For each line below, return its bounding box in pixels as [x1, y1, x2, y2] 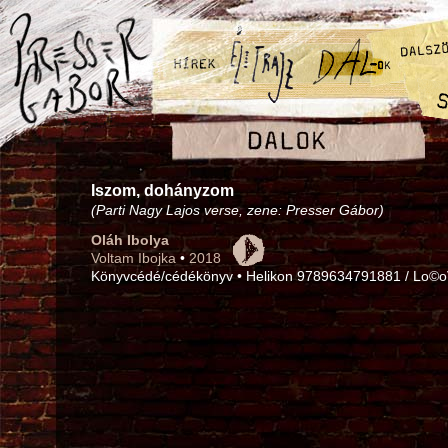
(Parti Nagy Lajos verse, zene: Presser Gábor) [91, 202, 384, 218]
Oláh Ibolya [91, 232, 169, 248]
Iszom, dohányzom [91, 182, 234, 199]
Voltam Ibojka [91, 250, 176, 266]
